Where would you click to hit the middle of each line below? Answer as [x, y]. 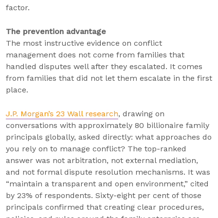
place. [18, 90]
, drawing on [141, 114]
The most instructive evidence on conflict [84, 43]
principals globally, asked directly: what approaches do [109, 137]
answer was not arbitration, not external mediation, [102, 160]
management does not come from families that [95, 55]
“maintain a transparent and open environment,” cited [107, 184]
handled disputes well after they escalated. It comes [104, 66]
